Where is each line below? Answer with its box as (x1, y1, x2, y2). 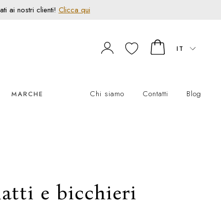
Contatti (143, 88, 168, 99)
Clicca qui (58, 4, 90, 15)
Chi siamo (90, 88, 124, 99)
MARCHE (11, 89, 43, 99)
